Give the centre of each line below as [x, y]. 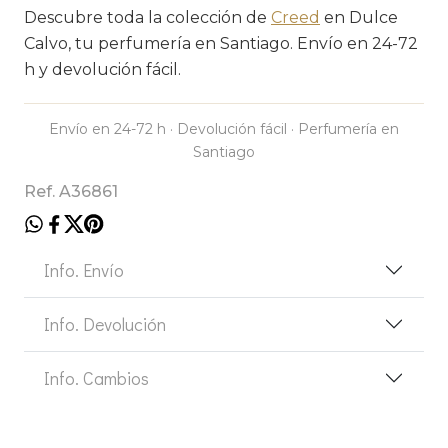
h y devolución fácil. [102, 69]
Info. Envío [84, 269]
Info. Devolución [105, 323]
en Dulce [359, 17]
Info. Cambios [96, 377]
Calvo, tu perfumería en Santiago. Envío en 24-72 [221, 43]
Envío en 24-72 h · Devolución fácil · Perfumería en [224, 128]
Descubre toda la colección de [147, 17]
